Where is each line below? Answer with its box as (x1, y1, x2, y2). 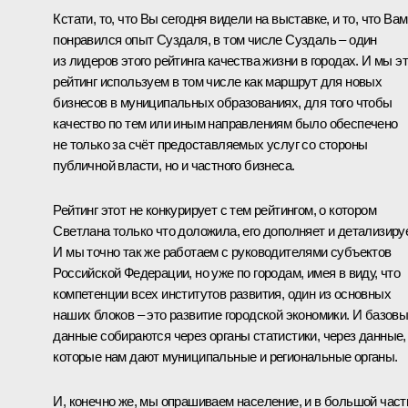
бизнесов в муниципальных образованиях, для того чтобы (53, 94, 393, 110)
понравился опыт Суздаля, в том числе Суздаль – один (53, 31, 377, 47)
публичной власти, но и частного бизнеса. (53, 157, 295, 173)
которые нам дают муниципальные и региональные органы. (53, 348, 398, 364)
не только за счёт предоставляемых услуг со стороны (53, 136, 368, 152)
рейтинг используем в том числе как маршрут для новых (53, 73, 382, 89)
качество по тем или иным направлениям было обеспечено (53, 115, 398, 131)
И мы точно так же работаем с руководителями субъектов (53, 243, 392, 260)
